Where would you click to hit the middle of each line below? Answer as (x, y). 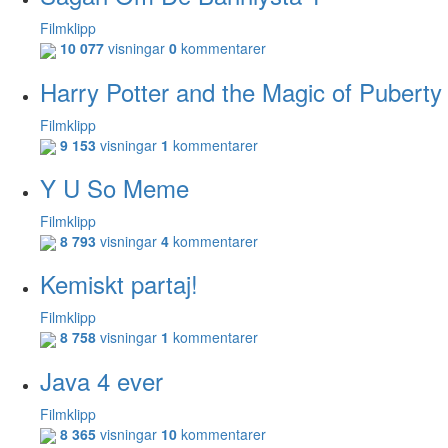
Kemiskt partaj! (119, 284)
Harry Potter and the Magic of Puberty (241, 91)
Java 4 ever (101, 380)
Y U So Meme (114, 187)
